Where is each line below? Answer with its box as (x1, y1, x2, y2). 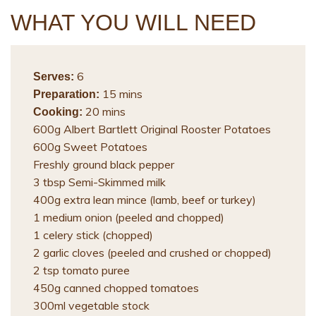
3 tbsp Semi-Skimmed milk (33, 175, 166, 190)
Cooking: (33, 106, 83, 119)
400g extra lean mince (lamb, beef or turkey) (33, 193, 256, 207)
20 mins (83, 104, 126, 119)
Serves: (33, 71, 74, 83)
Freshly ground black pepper (33, 157, 174, 172)
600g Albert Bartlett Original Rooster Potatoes (33, 122, 271, 137)
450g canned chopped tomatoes (33, 281, 199, 296)
